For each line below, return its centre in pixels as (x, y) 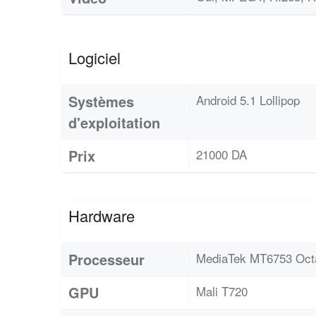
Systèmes (101, 102)
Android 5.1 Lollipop (248, 100)
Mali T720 (222, 291)
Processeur (107, 260)
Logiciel (95, 58)
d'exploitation (114, 123)
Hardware (102, 216)
